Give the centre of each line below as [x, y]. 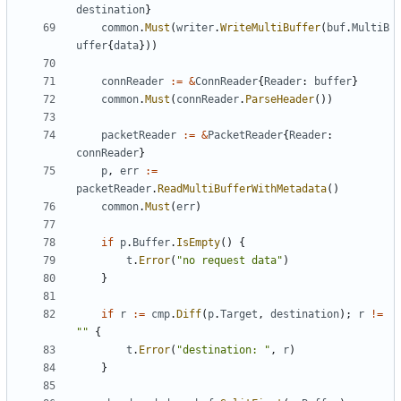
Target [239, 315]
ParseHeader [280, 100]
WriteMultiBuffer [270, 28]
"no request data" [230, 261]
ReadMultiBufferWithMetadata [242, 189]
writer [195, 28]
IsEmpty [198, 243]
